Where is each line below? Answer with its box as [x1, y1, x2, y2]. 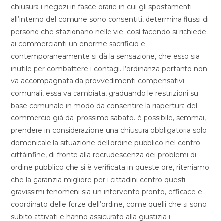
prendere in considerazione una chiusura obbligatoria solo [11, 126, 207, 135]
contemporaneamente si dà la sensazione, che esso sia [11, 52, 200, 61]
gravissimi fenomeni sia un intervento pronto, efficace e [11, 187, 203, 196]
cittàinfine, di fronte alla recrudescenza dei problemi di [11, 150, 197, 159]
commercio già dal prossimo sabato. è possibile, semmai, [11, 113, 206, 122]
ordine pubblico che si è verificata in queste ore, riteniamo [11, 163, 210, 172]
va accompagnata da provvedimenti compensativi [11, 76, 184, 85]
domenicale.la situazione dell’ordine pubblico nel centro [11, 138, 201, 147]
